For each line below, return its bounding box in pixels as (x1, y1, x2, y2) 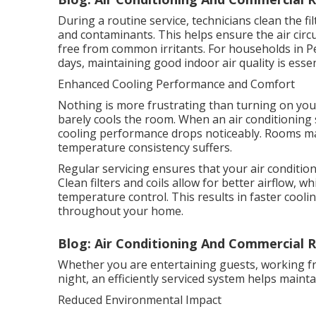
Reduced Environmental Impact (58, 292, 221, 308)
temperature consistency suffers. (58, 140, 232, 155)
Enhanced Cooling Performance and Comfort (58, 76, 295, 92)
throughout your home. (58, 203, 183, 219)
